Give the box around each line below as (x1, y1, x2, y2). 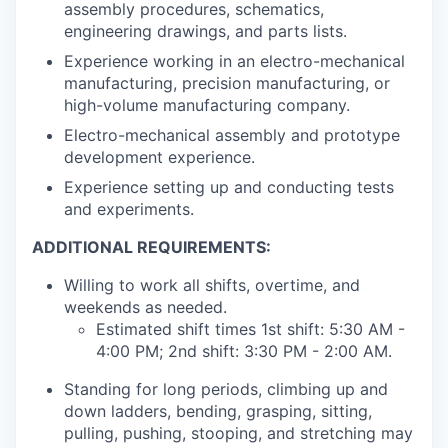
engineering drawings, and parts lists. (64, 21, 347, 42)
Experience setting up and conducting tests (64, 177, 394, 198)
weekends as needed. (64, 297, 227, 318)
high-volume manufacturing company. (64, 95, 350, 116)
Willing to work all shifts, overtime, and (64, 275, 360, 296)
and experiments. (64, 199, 194, 220)
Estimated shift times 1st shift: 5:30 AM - (96, 319, 405, 340)
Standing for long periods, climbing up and (64, 379, 388, 400)
